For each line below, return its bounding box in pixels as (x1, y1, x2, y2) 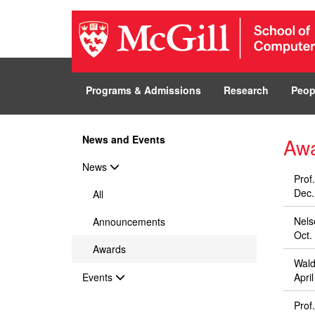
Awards (93, 242, 126, 256)
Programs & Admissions (86, 83, 201, 97)
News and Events (82, 132, 165, 146)
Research (224, 83, 269, 97)
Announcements (93, 214, 165, 229)
